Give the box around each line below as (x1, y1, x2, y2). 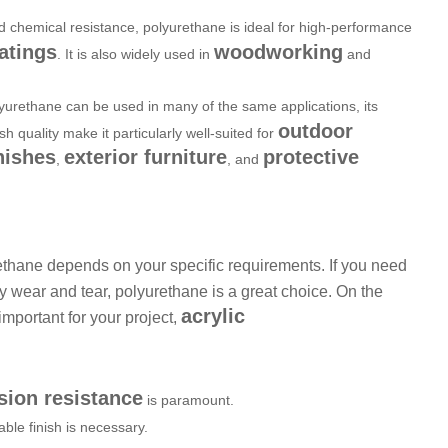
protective (263, 145, 359, 168)
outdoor (278, 119, 353, 142)
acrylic (181, 304, 245, 327)
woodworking (214, 40, 343, 63)
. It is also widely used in (57, 45, 214, 62)
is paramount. (143, 391, 234, 408)
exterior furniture (64, 145, 227, 168)
